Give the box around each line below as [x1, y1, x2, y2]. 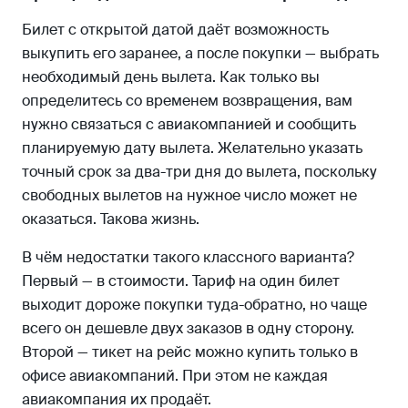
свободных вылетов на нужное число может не [22, 186, 357, 205]
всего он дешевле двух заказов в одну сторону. [22, 319, 354, 338]
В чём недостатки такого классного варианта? [22, 248, 354, 267]
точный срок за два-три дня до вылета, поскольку [22, 162, 377, 181]
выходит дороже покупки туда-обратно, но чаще [22, 295, 367, 314]
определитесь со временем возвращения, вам [22, 91, 352, 110]
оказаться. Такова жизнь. [22, 209, 199, 229]
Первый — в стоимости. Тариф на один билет [22, 271, 340, 291]
